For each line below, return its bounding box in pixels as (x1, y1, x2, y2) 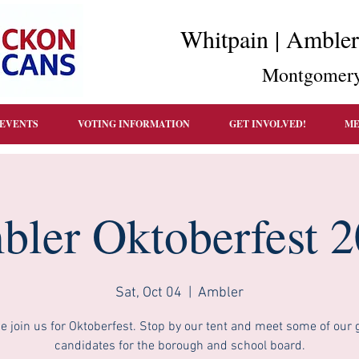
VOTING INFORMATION (78, 117, 190, 131)
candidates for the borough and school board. (54, 338, 305, 354)
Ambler (198, 284, 244, 301)
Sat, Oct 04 (115, 284, 182, 301)
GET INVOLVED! (228, 117, 306, 131)
